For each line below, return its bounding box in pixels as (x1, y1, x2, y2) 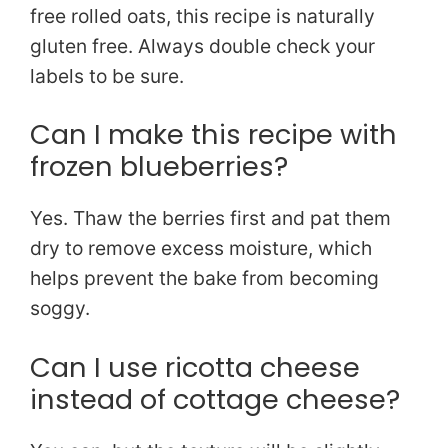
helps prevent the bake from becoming (30, 266, 379, 291)
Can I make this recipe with (30, 115, 397, 155)
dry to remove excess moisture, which (30, 236, 372, 261)
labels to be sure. (30, 63, 184, 88)
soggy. (30, 296, 90, 321)
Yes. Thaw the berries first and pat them (30, 206, 391, 231)
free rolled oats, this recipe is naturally (30, 3, 375, 28)
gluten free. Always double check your (30, 33, 375, 58)
